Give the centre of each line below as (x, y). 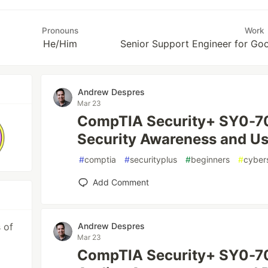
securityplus (154, 159)
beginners (211, 159)
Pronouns (60, 31)
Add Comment (121, 182)
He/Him (60, 44)
